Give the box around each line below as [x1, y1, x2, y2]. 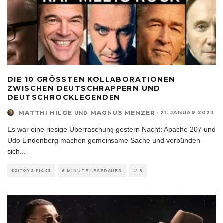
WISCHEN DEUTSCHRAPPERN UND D [7, 83, 161, 93]
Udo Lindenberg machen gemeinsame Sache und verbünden [7, 136, 200, 144]
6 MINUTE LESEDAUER [62, 168, 122, 173]
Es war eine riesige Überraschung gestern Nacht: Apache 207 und [7, 125, 216, 133]
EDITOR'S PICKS [11, 168, 51, 173]
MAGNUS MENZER [90, 109, 155, 116]
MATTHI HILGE [18, 109, 72, 116]
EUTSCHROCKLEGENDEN [7, 92, 120, 102]
